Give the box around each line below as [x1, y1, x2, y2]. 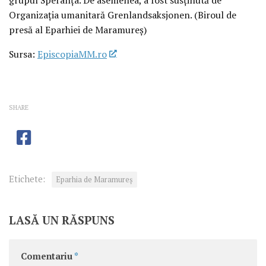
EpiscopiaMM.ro [37, 47, 107, 61]
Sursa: [9, 47, 37, 61]
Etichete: [9, 173, 45, 185]
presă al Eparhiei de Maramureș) [9, 23, 147, 36]
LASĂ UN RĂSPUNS [9, 213, 115, 228]
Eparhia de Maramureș [56, 175, 133, 185]
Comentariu [21, 251, 74, 262]
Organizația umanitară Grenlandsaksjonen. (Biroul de [9, 8, 236, 21]
